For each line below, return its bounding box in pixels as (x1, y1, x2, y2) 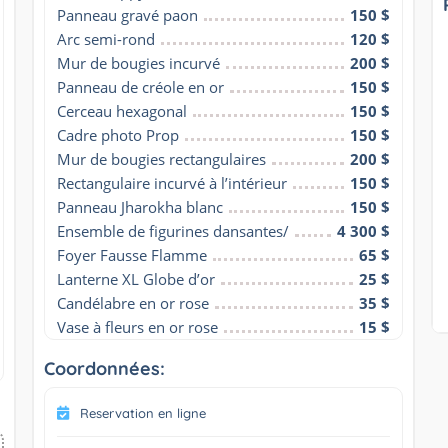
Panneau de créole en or (56, 76, 224, 97)
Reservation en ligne (79, 404, 206, 421)
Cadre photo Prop (56, 124, 179, 145)
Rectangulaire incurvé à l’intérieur (56, 172, 287, 193)
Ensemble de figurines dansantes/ (56, 220, 289, 241)
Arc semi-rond (56, 28, 155, 49)
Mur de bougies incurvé (56, 52, 220, 73)
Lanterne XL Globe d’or (56, 268, 215, 289)
